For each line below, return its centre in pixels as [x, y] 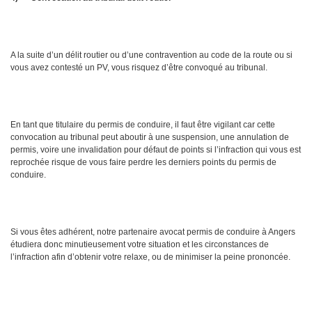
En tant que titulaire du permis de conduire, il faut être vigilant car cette [143, 125]
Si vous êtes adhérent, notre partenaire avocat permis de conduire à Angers [153, 232]
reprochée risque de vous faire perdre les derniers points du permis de [143, 163]
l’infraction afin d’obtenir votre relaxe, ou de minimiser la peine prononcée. [150, 257]
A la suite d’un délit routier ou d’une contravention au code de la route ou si [151, 55]
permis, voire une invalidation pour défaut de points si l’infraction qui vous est [156, 150]
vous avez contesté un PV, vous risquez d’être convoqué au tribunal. [139, 68]
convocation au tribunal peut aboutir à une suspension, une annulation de [150, 138]
